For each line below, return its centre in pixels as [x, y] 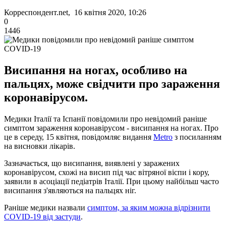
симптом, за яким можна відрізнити [149, 207]
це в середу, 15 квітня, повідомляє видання [79, 137]
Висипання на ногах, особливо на [96, 70]
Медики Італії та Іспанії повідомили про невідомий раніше [105, 119]
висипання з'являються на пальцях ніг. [70, 190]
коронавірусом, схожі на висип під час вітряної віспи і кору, [107, 172]
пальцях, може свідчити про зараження [112, 83]
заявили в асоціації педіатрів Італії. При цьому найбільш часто [111, 181]
